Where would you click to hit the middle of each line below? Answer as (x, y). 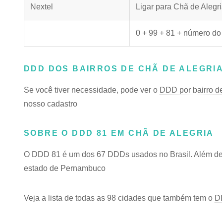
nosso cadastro (51, 104)
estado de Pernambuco (65, 168)
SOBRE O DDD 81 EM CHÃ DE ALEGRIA (119, 133)
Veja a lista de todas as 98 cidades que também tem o (119, 198)
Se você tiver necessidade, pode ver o (92, 90)
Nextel (42, 7)
